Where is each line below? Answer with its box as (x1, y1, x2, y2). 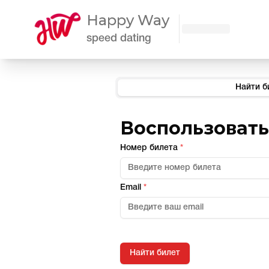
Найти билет (130, 249, 180, 257)
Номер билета (120, 144, 178, 152)
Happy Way (86, 11, 169, 29)
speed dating (86, 34, 151, 43)
